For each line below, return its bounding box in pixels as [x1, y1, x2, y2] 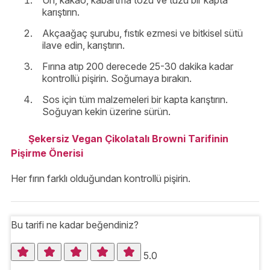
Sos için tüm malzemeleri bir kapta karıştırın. [42, 93, 228, 106]
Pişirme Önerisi [11, 147, 83, 160]
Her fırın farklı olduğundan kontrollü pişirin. [11, 172, 190, 185]
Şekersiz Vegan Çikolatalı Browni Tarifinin [28, 133, 228, 145]
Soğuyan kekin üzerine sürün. [42, 105, 171, 118]
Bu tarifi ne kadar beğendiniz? [11, 219, 139, 231]
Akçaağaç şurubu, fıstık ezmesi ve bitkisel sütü [42, 27, 243, 40]
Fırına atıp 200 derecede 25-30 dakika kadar [42, 60, 233, 73]
